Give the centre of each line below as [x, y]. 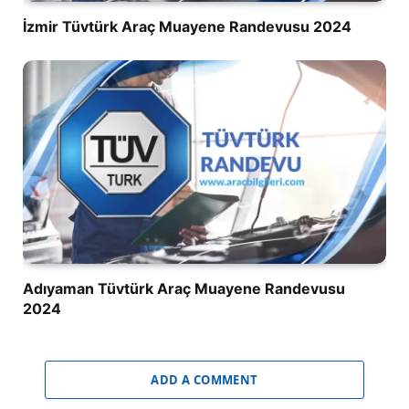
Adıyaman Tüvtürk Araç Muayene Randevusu [184, 289]
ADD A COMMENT [204, 380]
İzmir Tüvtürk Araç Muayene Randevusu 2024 [187, 26]
